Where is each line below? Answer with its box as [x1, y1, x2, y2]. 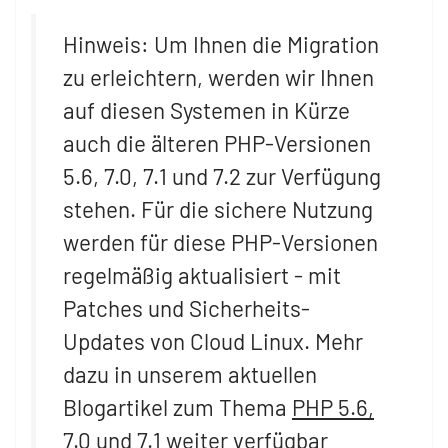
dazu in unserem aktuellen [63, 359, 317, 388]
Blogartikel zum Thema [63, 392, 292, 421]
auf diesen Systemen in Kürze [63, 95, 350, 124]
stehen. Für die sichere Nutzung [63, 194, 373, 223]
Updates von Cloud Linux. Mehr [63, 326, 363, 355]
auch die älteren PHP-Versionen [63, 128, 371, 157]
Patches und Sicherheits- [63, 293, 310, 322]
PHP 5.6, [292, 392, 374, 421]
